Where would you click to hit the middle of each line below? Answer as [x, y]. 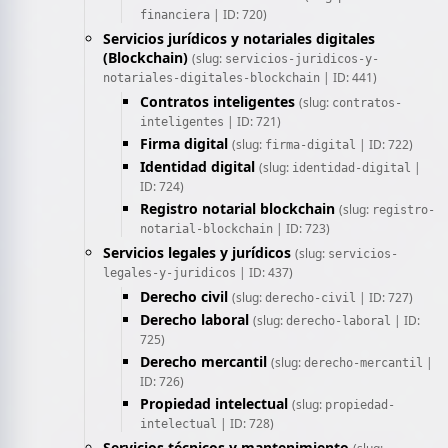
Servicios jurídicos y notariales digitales [239, 38]
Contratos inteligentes [217, 101]
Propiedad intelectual [214, 403]
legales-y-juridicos [169, 273]
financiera [175, 15]
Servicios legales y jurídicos [197, 252]
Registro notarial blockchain [237, 208]
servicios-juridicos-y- [302, 59]
